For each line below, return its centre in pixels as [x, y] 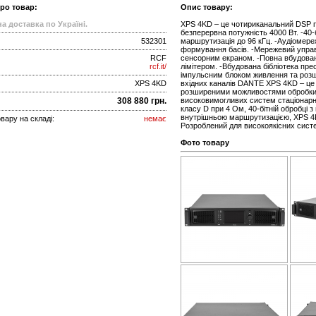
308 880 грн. [142, 101]
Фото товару [205, 143]
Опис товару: [207, 7]
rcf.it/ [158, 67]
